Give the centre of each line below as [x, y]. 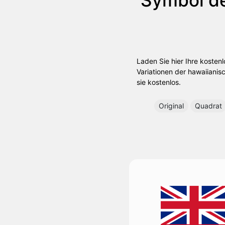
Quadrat [208, 105]
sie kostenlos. [159, 82]
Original [171, 105]
